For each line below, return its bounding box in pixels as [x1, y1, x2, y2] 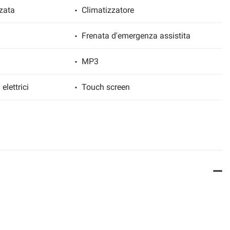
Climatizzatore [82, 5, 135, 15]
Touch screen [82, 82, 130, 92]
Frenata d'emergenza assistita [82, 30, 191, 41]
